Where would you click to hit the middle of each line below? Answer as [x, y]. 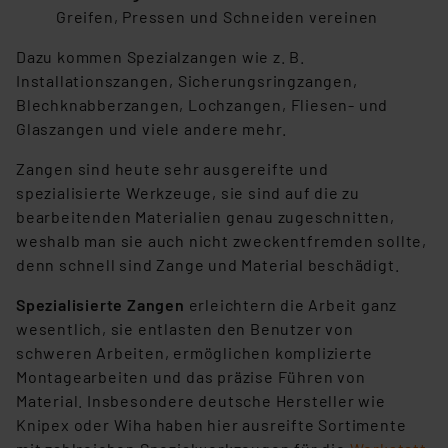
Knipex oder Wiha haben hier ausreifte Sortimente [211, 425]
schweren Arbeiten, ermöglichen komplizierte [194, 353]
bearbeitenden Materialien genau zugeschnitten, [205, 217]
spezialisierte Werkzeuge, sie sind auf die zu [188, 193]
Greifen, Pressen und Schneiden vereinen [217, 17]
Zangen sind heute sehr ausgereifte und [172, 169]
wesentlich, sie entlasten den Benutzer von [185, 329]
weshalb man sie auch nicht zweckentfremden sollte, [221, 241]
